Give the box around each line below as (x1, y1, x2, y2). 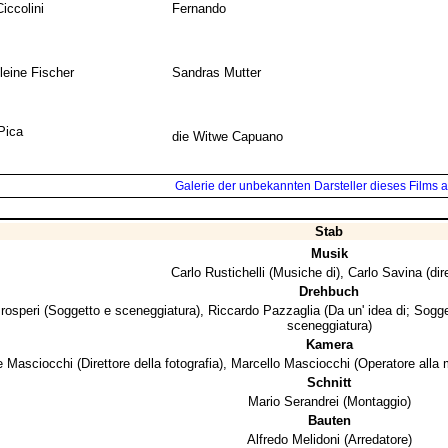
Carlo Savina (347, 265, 422, 281)
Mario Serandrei (247, 394, 339, 410)
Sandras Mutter (171, 65, 261, 81)
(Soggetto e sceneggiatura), (40, 303, 208, 319)
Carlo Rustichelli (170, 265, 265, 281)
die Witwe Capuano (171, 129, 283, 145)
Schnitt (307, 375, 351, 391)
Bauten (307, 413, 351, 429)
